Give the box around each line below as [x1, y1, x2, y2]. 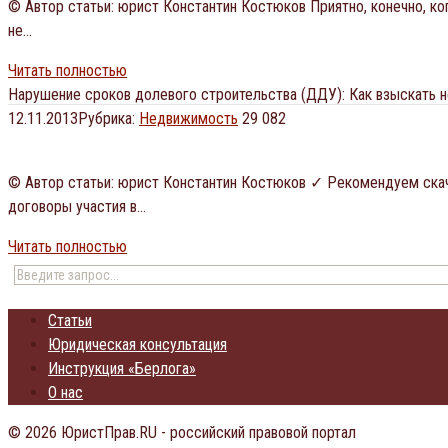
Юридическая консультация [48, 334, 227, 354]
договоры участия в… [8, 196, 146, 216]
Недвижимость [139, 108, 238, 128]
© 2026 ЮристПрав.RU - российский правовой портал [8, 422, 356, 442]
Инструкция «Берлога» [48, 358, 196, 378]
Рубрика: [78, 108, 135, 128]
